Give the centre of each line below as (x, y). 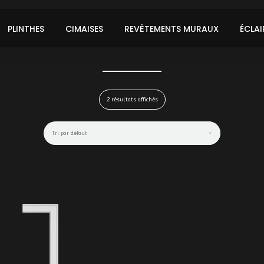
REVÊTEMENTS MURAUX (171, 29)
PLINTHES (26, 29)
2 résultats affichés (132, 100)
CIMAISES (84, 29)
